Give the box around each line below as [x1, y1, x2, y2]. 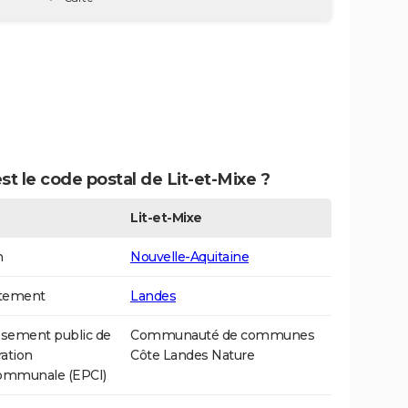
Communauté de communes [130, 327, 314, 344]
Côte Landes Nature [130, 347, 254, 364]
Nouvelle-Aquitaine [130, 249, 249, 266]
